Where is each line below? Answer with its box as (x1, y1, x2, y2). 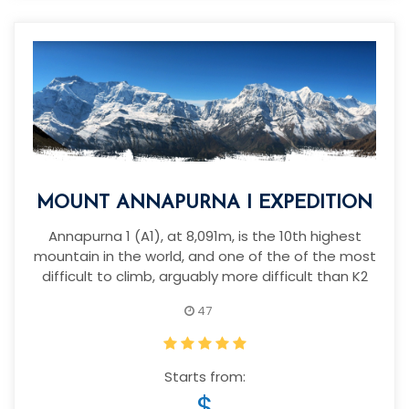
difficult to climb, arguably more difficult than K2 (41, 267, 368, 287)
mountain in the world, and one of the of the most (33, 246, 376, 267)
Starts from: (163, 367, 246, 387)
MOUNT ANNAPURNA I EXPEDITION (37, 194, 372, 214)
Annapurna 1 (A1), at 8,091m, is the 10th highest (47, 226, 362, 246)
